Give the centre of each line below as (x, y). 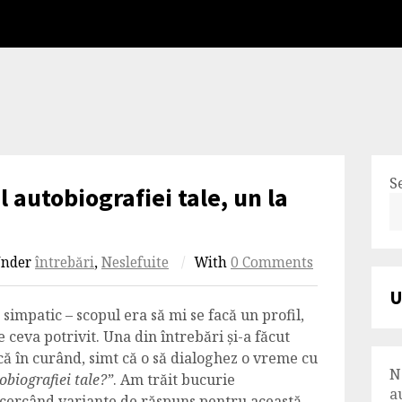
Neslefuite (135, 262)
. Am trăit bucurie (174, 380)
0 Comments (272, 262)
